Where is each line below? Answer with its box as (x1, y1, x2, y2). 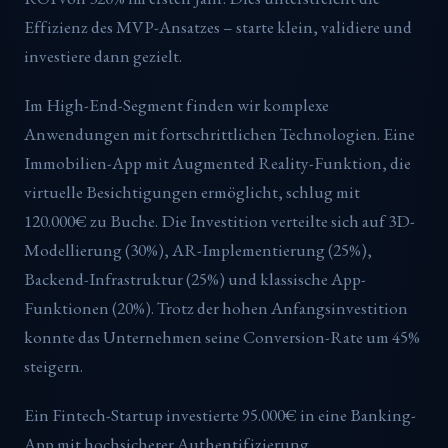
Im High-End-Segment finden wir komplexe (24, 93, 329, 116)
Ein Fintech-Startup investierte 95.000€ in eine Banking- (24, 403, 416, 426)
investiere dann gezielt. (24, 45, 182, 68)
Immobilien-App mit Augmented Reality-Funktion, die (24, 151, 411, 174)
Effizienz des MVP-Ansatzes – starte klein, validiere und (24, 16, 412, 39)
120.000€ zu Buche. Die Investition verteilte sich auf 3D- (24, 209, 415, 232)
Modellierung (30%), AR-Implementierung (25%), (24, 238, 372, 261)
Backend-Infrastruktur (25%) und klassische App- (24, 267, 366, 290)
